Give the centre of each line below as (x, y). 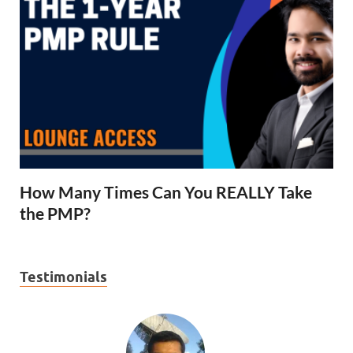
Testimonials (63, 277)
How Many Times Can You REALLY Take (166, 192)
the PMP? (55, 213)
